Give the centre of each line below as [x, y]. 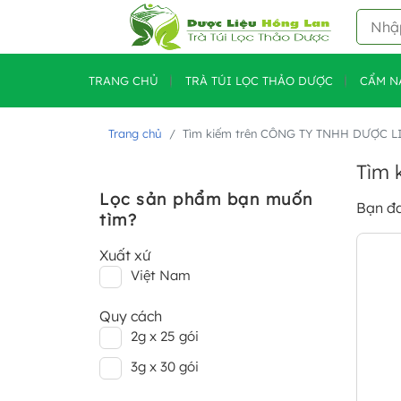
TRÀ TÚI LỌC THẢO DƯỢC [259, 81]
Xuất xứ [125, 255]
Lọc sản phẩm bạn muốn [206, 199]
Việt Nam [161, 275]
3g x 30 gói [165, 367]
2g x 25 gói [165, 336]
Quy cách [131, 316]
